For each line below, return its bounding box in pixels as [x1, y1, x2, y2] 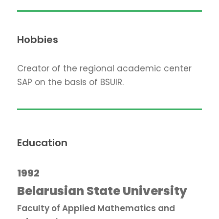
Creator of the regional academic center [17, 63, 192, 74]
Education [17, 136, 67, 150]
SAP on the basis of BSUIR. [17, 76, 124, 88]
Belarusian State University [17, 183, 187, 199]
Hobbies [17, 33, 58, 46]
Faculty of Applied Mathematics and [17, 202, 175, 214]
